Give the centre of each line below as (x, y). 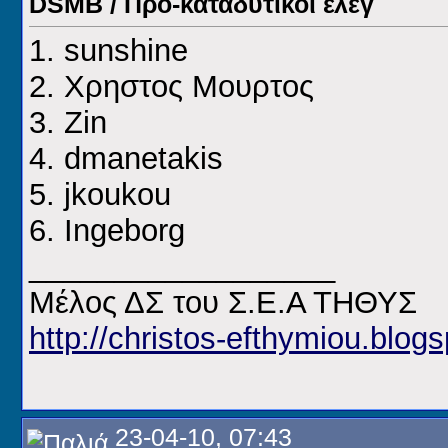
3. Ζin (68, 123)
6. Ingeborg (107, 231)
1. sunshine (108, 51)
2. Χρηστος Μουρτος (171, 87)
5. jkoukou (100, 195)
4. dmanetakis (126, 159)
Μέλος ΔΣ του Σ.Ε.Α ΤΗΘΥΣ (223, 303)
